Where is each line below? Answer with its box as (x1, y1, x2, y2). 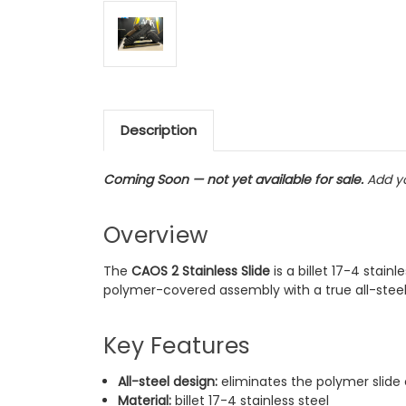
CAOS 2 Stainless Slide (131, 261, 270, 280)
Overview (103, 218, 208, 251)
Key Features (103, 329, 250, 362)
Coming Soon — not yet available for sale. (103, 169, 363, 188)
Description (120, 120, 197, 140)
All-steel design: (118, 372, 218, 391)
